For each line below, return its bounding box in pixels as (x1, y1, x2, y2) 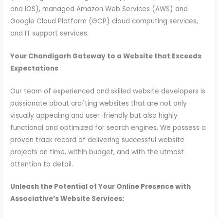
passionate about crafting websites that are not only (10, 98, 187, 108)
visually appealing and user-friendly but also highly (10, 110, 178, 120)
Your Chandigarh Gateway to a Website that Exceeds (10, 51, 202, 61)
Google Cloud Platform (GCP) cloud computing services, (10, 16, 199, 26)
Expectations (10, 63, 59, 73)
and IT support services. (10, 28, 89, 38)
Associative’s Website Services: (10, 194, 125, 204)
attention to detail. (10, 159, 73, 169)
